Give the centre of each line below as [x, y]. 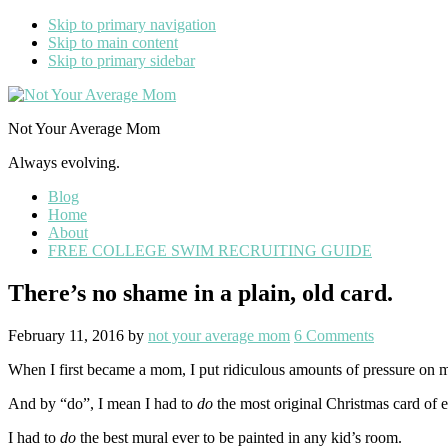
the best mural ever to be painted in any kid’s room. [239, 437]
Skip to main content [113, 42]
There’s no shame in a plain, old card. [200, 292]
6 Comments [334, 335]
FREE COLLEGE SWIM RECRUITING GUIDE [210, 250]
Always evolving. [64, 162]
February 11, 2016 [66, 335]
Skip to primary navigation [132, 24]
